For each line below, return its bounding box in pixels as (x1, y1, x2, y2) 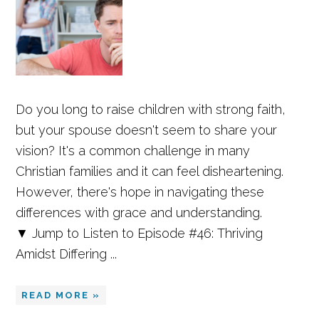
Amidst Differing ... (16, 246, 117, 261)
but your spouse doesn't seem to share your (16, 122, 278, 137)
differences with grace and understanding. (16, 205, 263, 220)
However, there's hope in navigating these (16, 184, 265, 199)
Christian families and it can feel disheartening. (16, 164, 284, 179)
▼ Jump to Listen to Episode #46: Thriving (16, 226, 263, 241)
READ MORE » (21, 290, 101, 300)
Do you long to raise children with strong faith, (16, 102, 286, 117)
